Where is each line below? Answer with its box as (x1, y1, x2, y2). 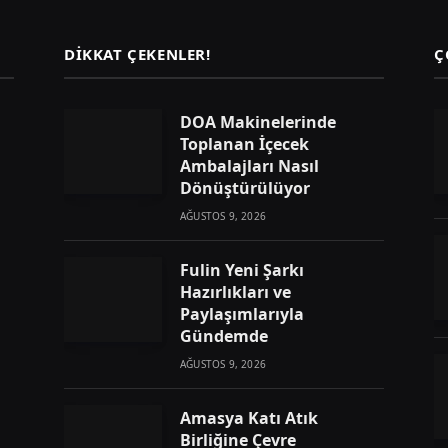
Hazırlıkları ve (180, 280, 291, 303)
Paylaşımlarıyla (180, 302, 304, 325)
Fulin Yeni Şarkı (180, 258, 304, 281)
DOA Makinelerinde (180, 110, 336, 133)
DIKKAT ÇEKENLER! (64, 43, 211, 64)
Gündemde (180, 324, 268, 347)
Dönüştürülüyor (180, 176, 310, 199)
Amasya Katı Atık (180, 406, 318, 429)
